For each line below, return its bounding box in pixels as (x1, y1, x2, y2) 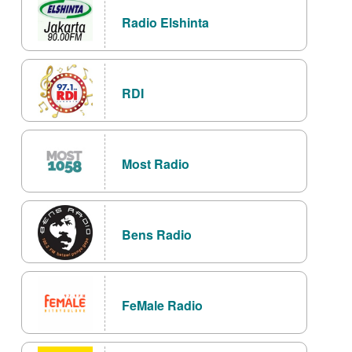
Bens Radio (122, 225, 192, 244)
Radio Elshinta (122, 13, 209, 32)
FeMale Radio (122, 296, 203, 315)
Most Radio (122, 155, 189, 174)
